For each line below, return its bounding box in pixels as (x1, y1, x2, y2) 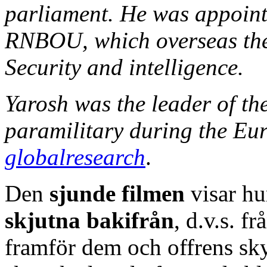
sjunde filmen (49, 180, 185, 206)
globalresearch (5, 144, 145, 170)
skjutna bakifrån (5, 207, 174, 233)
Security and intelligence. (5, 54, 244, 80)
